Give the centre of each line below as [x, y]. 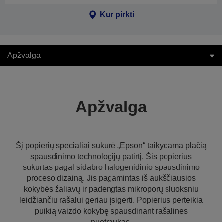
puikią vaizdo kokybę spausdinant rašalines [111, 211]
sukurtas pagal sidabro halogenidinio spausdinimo [111, 167]
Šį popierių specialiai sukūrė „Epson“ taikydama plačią [111, 145]
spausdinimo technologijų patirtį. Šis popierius [111, 156]
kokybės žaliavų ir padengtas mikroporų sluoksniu [111, 189]
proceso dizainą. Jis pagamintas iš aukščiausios [111, 178]
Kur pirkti [117, 15]
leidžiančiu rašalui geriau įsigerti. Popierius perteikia [111, 200]
